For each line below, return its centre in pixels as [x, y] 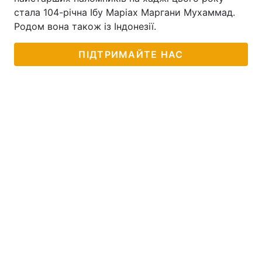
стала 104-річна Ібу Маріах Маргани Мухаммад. [125, 12]
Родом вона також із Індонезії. [85, 26]
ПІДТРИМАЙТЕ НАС [131, 54]
